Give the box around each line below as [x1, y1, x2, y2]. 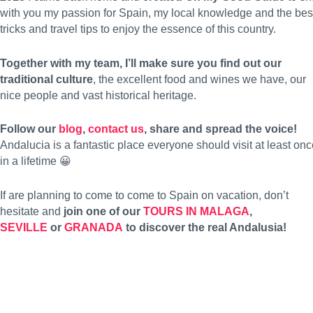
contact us [88, 123, 144, 136]
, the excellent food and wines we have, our [93, 73, 306, 85]
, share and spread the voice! [144, 123, 297, 136]
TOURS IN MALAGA [143, 205, 249, 217]
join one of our [64, 205, 143, 217]
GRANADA [64, 221, 123, 233]
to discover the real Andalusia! [126, 221, 286, 233]
